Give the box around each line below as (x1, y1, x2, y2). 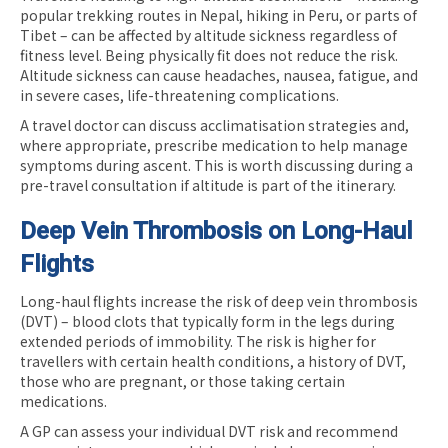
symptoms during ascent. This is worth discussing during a (20, 154, 413, 175)
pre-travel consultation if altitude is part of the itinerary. (20, 174, 396, 195)
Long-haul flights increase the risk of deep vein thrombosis (20, 290, 418, 311)
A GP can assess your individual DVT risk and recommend (20, 420, 398, 441)
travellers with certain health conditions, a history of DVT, (20, 350, 406, 371)
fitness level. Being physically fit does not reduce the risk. (20, 44, 398, 65)
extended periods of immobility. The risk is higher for (20, 330, 376, 351)
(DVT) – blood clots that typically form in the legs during (20, 310, 395, 331)
